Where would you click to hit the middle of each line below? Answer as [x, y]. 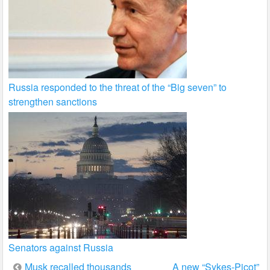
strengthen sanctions [53, 102]
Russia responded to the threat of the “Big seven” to [118, 87]
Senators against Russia [61, 248]
